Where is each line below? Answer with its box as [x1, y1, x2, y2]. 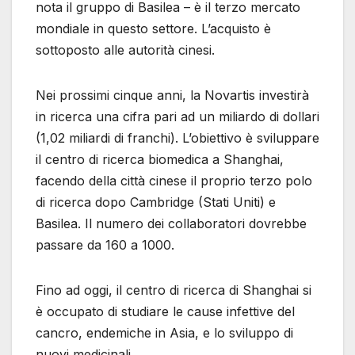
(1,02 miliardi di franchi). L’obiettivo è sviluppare [36, 130, 319, 147]
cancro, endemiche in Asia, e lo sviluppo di [36, 325, 293, 342]
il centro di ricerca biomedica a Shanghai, [36, 151, 284, 168]
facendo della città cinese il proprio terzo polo [36, 173, 312, 189]
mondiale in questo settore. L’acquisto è [36, 21, 271, 37]
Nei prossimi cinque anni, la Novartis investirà [36, 87, 309, 104]
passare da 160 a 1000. [36, 237, 174, 254]
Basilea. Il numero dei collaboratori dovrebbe [36, 216, 307, 232]
